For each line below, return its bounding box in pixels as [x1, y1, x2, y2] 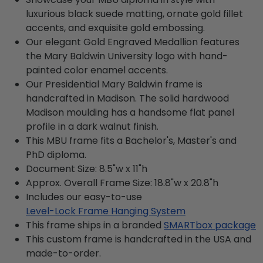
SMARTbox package [164, 218, 256, 232]
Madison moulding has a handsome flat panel [26, 105, 234, 119]
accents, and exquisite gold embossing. [26, 21, 205, 35]
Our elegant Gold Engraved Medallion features [26, 35, 240, 49]
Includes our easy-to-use [26, 190, 142, 204]
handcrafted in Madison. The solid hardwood [26, 91, 229, 105]
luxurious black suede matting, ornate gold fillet [26, 6, 243, 21]
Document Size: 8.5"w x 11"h [26, 161, 147, 176]
